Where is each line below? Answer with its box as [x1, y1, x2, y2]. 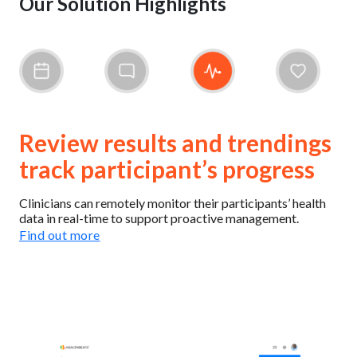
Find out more [19, 226, 100, 242]
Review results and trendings [19, 127, 331, 157]
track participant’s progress [19, 154, 315, 183]
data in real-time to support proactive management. [19, 210, 299, 226]
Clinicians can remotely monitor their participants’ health [19, 194, 326, 210]
